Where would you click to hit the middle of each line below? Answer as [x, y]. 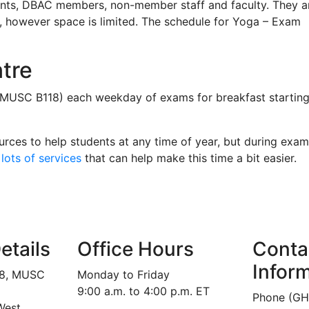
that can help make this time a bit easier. [189, 158]
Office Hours [136, 249]
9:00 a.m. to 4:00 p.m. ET [144, 291]
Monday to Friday [124, 275]
